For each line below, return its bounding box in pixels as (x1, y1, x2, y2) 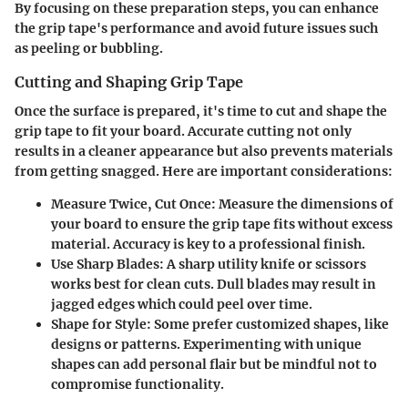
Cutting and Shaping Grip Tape (15, 73, 243, 92)
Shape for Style (51, 316, 147, 333)
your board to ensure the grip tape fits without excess (51, 216, 393, 233)
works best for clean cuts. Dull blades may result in (51, 276, 376, 293)
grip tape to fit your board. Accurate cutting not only (15, 123, 352, 140)
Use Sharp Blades (51, 256, 159, 273)
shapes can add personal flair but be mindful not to (51, 356, 377, 373)
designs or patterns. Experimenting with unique (51, 336, 362, 353)
